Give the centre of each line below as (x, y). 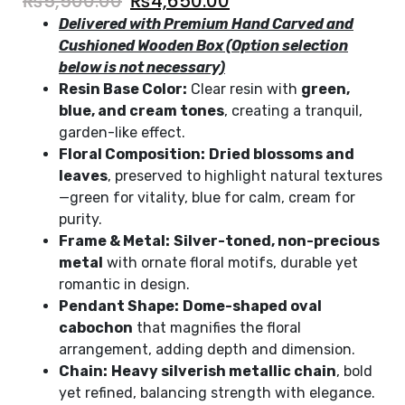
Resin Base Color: (123, 89)
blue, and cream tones (141, 110)
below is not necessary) (142, 67)
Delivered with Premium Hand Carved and (206, 24)
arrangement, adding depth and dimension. (207, 349)
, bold (354, 371)
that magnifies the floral (217, 327)
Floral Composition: (132, 154)
